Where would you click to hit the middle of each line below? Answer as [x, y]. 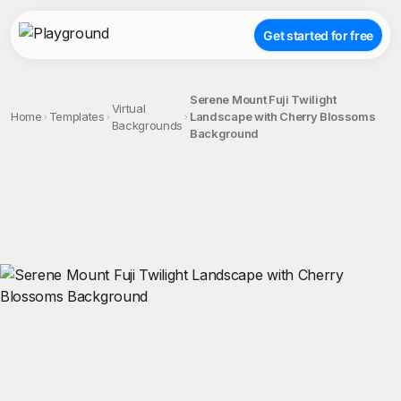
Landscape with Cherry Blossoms [283, 116]
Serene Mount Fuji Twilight [263, 99]
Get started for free [318, 35]
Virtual [128, 108]
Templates [77, 116]
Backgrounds [147, 125]
